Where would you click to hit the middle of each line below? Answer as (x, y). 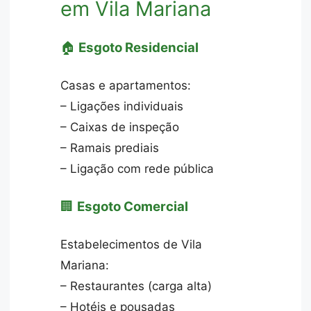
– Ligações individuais (122, 107)
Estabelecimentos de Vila (132, 245)
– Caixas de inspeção (120, 127)
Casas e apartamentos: (126, 86)
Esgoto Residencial (139, 47)
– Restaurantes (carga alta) (136, 286)
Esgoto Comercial (133, 206)
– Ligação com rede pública (137, 169)
